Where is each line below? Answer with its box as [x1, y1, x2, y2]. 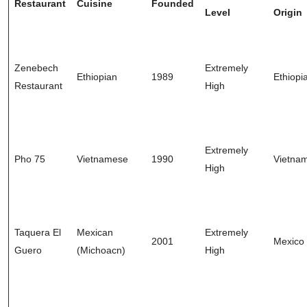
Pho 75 [14, 153, 45, 164]
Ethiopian [77, 71, 117, 82]
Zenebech [14, 62, 58, 73]
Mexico [273, 235, 304, 247]
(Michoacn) [77, 244, 125, 256]
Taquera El [14, 226, 61, 238]
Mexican [77, 226, 113, 238]
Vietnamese [77, 153, 128, 164]
